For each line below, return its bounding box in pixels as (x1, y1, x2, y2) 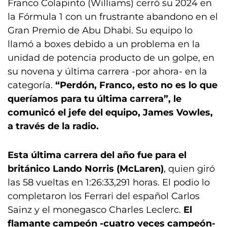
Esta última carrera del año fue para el (8, 149, 186, 161)
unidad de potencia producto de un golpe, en (8, 52, 214, 64)
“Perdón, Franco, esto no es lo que (55, 80, 217, 91)
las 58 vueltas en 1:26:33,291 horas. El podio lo (8, 177, 210, 188)
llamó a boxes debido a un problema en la (8, 39, 200, 50)
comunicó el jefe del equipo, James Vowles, (8, 107, 213, 119)
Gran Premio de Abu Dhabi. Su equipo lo (8, 25, 193, 36)
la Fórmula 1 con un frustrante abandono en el (8, 11, 218, 23)
